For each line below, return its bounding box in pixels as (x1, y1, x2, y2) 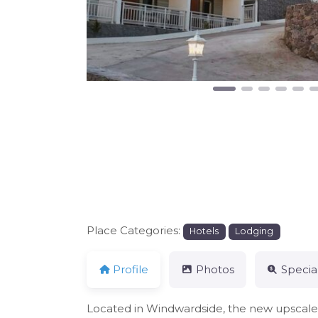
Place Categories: (87, 224, 183, 237)
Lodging (235, 226, 274, 236)
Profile (113, 263, 149, 277)
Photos (195, 263, 234, 277)
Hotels (190, 226, 219, 236)
